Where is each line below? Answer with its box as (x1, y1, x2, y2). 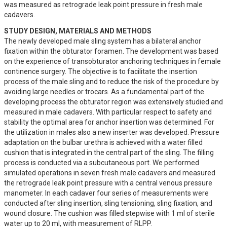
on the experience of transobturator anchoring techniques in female (4, 57, 221, 65)
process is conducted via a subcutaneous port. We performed (4, 159, 199, 167)
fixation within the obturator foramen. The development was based (4, 47, 218, 55)
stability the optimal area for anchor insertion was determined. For (4, 118, 214, 126)
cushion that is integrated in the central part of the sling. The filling (4, 148, 214, 157)
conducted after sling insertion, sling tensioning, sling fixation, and (4, 199, 212, 207)
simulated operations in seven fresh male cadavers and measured (4, 169, 215, 177)
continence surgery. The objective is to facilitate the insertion (4, 67, 197, 75)
